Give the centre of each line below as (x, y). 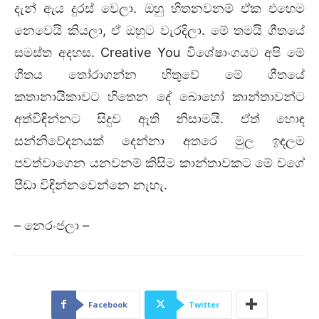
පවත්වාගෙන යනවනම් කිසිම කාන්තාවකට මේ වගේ (159, 162)
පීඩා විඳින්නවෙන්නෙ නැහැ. (91, 184)
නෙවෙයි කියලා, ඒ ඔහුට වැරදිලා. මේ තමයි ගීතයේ (159, 30)
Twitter (204, 304)
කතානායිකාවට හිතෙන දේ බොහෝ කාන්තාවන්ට (159, 96)
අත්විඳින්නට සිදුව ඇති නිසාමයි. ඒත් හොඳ (159, 118)
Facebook (108, 304)
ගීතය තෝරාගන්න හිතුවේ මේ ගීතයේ (159, 74)
